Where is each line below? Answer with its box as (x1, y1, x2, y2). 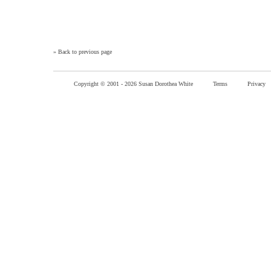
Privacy (247, 80, 266, 87)
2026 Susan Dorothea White (125, 80, 195, 87)
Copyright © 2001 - (74, 80, 125, 87)
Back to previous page (58, 48, 112, 55)
